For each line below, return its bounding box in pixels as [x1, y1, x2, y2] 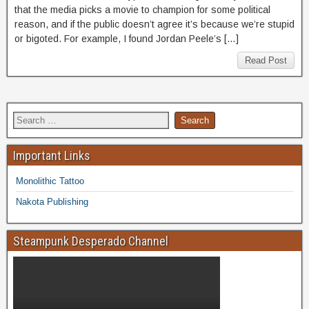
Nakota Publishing [16, 196, 88, 207]
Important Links [13, 148, 90, 163]
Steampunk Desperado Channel [13, 233, 168, 248]
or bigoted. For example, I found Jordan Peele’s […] [14, 32, 239, 44]
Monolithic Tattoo [16, 175, 84, 186]
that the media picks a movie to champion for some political [14, 3, 270, 15]
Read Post [245, 54, 287, 66]
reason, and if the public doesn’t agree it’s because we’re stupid [14, 18, 295, 30]
